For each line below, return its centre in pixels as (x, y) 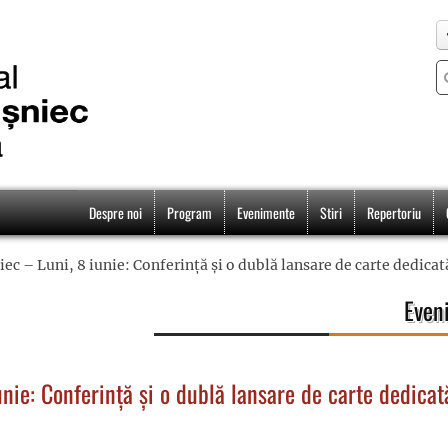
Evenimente (266, 212)
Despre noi (115, 212)
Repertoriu (394, 212)
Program (189, 212)
